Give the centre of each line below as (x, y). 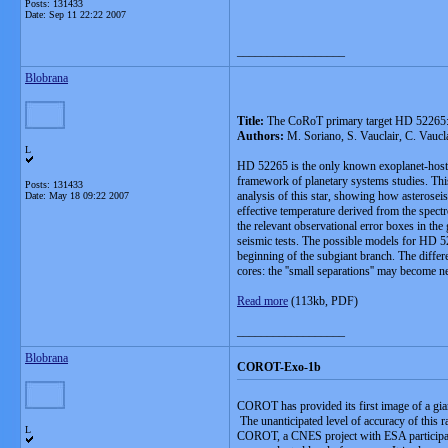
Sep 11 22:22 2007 (87, 14)
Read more (262, 301)
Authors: (260, 136)
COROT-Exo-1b (279, 367)
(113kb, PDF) (323, 301)
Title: (250, 121)
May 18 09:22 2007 (89, 195)
